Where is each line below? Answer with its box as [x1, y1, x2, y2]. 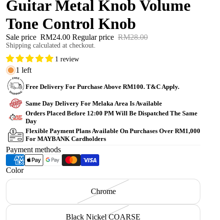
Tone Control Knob [6, 15, 136, 33]
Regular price [72, 33, 116, 42]
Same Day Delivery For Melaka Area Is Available [26, 99, 162, 107]
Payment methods [6, 145, 61, 154]
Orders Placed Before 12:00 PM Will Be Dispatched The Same [26, 110, 197, 117]
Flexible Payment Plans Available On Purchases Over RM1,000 [26, 127, 200, 135]
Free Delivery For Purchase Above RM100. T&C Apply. [26, 82, 179, 90]
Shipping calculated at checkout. [6, 42, 96, 50]
